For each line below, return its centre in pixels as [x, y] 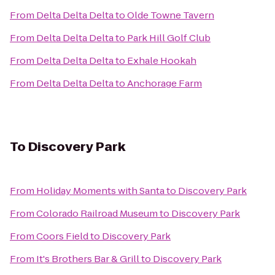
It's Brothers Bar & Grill [88, 259]
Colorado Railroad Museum [97, 213]
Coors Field [62, 236]
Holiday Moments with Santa [100, 191]
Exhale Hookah [162, 60]
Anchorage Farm [165, 83]
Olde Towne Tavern [171, 15]
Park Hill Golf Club [169, 38]
